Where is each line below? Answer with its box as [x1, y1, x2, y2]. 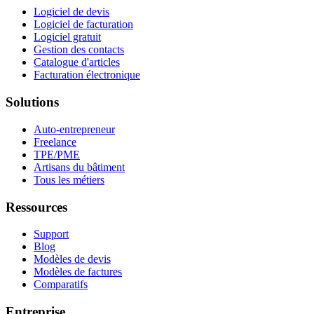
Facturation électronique [34, 69, 140, 81]
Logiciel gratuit [34, 31, 101, 43]
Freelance [34, 135, 76, 148]
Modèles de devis [34, 253, 111, 266]
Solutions [6, 95, 59, 110]
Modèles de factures [34, 266, 122, 278]
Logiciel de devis [34, 6, 109, 18]
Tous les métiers [34, 173, 104, 186]
